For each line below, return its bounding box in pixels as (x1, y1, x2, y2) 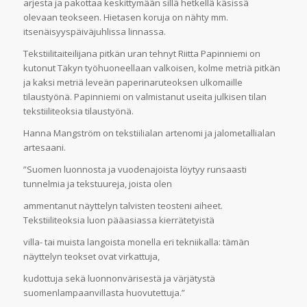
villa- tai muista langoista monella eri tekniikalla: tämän (23, 236, 249, 249)
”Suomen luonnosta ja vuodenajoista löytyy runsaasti (23, 163, 247, 176)
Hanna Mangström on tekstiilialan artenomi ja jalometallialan (23, 127, 275, 140)
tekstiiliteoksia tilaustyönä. (23, 105, 134, 118)
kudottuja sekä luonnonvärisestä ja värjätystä (23, 272, 215, 285)
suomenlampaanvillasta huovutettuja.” (23, 286, 185, 299)
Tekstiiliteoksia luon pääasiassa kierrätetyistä (23, 214, 214, 227)
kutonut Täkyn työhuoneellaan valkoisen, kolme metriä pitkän (23, 62, 280, 75)
